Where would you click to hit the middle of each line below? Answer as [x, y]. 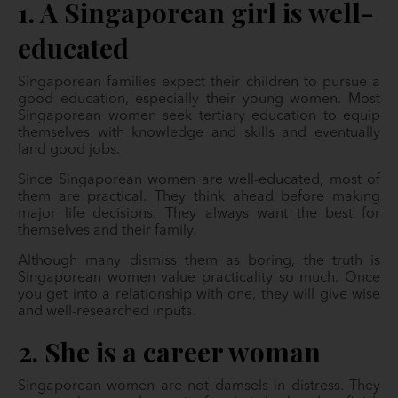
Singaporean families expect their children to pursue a [199, 82]
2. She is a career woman [169, 351]
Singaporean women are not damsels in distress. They [199, 386]
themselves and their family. [109, 231]
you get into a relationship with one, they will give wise [199, 295]
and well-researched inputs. [108, 311]
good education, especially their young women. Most [199, 99]
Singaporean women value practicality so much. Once [199, 278]
